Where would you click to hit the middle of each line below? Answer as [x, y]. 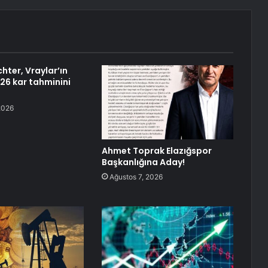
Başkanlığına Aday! [143, 162]
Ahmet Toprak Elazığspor [156, 151]
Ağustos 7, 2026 [136, 177]
